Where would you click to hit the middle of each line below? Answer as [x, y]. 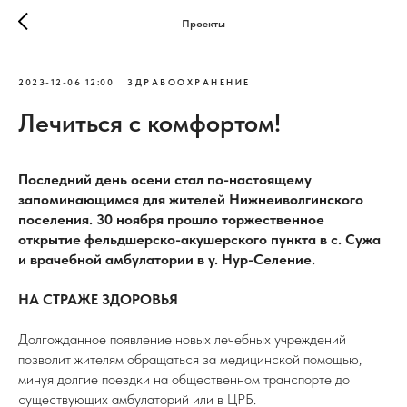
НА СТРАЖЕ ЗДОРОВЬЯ [98, 299]
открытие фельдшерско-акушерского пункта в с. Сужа [199, 239]
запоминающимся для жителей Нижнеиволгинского [191, 199]
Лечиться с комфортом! [149, 123]
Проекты [203, 23]
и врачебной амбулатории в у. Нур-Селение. [167, 259]
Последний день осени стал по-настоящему [165, 179]
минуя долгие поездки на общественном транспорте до [184, 379]
